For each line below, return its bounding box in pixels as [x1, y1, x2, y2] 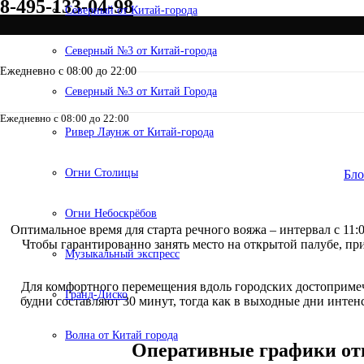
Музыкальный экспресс [65, 248, 180, 260]
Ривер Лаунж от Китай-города [65, 126, 214, 138]
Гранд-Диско [65, 288, 128, 301]
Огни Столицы [65, 167, 138, 179]
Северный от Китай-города [65, 4, 197, 16]
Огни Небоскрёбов [65, 207, 157, 219]
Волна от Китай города [65, 329, 178, 341]
